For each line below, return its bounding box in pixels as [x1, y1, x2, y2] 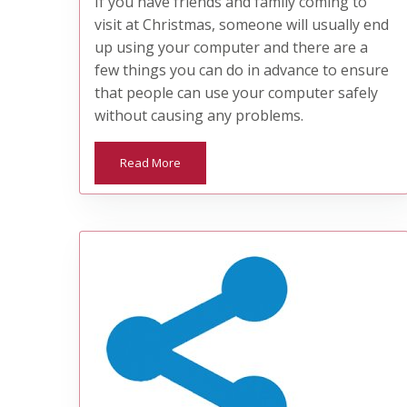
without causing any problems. [94, 105, 304, 126]
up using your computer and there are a [94, 37, 369, 58]
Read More [120, 154, 182, 172]
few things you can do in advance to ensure [94, 60, 390, 81]
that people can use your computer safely [94, 83, 379, 104]
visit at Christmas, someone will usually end [94, 15, 390, 35]
